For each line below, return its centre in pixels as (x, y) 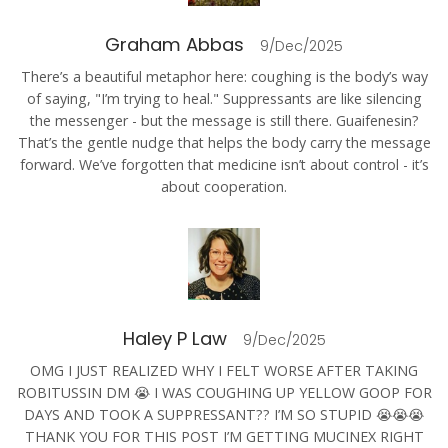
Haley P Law (174, 339)
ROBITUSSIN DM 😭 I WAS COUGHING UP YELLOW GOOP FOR (224, 393)
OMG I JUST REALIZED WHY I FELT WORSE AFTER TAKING (224, 371)
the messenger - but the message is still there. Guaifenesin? (224, 121)
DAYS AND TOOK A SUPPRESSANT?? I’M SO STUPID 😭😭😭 (224, 415)
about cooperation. (224, 187)
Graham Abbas (174, 45)
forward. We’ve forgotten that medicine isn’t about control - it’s (224, 165)
